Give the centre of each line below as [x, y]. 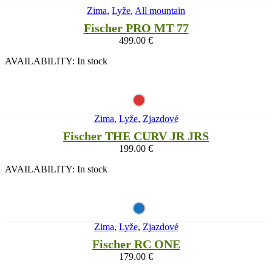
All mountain [160, 11]
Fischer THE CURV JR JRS [136, 136]
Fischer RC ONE [136, 244]
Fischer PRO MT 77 [136, 28]
